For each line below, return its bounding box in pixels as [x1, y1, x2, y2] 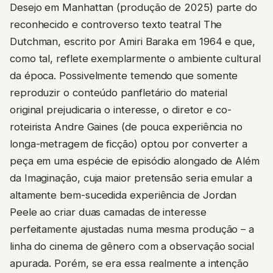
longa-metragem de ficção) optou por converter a [10, 126, 248, 138]
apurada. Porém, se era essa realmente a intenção [10, 245, 249, 258]
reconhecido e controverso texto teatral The [10, 6, 222, 19]
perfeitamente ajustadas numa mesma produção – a [10, 211, 255, 224]
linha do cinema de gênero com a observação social [10, 228, 254, 241]
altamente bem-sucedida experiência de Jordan [10, 177, 237, 190]
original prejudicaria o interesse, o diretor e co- [10, 91, 232, 104]
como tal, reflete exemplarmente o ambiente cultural [10, 40, 261, 53]
